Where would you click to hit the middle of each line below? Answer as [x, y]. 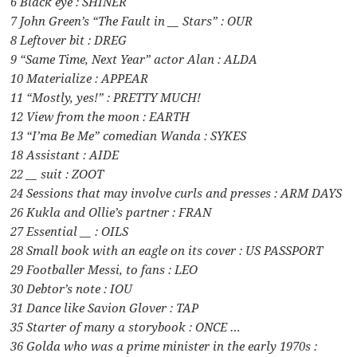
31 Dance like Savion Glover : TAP [105, 308]
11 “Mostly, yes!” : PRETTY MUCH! [106, 98]
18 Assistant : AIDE [65, 155]
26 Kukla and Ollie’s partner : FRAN [111, 212]
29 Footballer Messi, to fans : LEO [104, 270]
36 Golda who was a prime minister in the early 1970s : [164, 346]
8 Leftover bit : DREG [69, 40]
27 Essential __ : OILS [70, 231]
